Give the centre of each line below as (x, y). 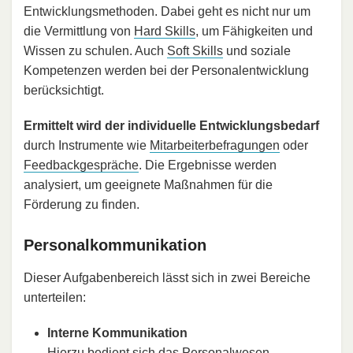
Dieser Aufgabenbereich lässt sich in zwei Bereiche (167, 278)
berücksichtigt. (64, 91)
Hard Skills (165, 32)
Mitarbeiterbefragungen (215, 146)
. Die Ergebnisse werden (208, 165)
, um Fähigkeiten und (254, 32)
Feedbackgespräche (81, 165)
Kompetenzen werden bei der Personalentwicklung (166, 71)
